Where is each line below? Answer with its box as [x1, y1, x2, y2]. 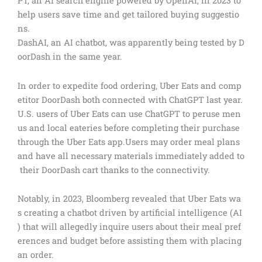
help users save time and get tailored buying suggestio [18, 9, 239, 20]
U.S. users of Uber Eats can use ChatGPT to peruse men [18, 108, 241, 119]
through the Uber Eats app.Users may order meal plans [18, 136, 242, 147]
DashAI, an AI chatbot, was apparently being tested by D [18, 37, 244, 49]
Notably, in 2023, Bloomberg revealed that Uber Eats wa [18, 193, 241, 205]
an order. [18, 249, 54, 261]
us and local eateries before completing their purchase [18, 122, 242, 133]
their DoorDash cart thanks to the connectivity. [18, 164, 210, 175]
